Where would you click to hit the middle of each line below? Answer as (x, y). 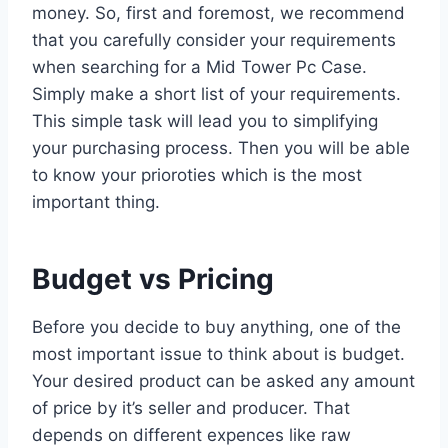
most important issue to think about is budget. (218, 353)
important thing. (96, 201)
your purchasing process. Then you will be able (221, 147)
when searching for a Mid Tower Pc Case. (199, 66)
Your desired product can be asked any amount (223, 380)
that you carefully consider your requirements (214, 39)
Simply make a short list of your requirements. (216, 93)
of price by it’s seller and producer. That (191, 407)
